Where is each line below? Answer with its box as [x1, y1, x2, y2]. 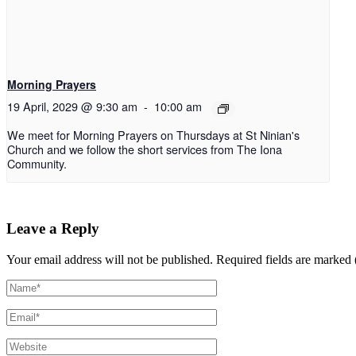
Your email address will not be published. [6, 252, 213, 266]
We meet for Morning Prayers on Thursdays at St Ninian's [7, 126, 300, 144]
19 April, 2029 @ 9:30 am [7, 98, 137, 115]
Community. [7, 155, 67, 172]
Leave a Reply [6, 220, 99, 238]
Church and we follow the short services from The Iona [7, 141, 282, 158]
